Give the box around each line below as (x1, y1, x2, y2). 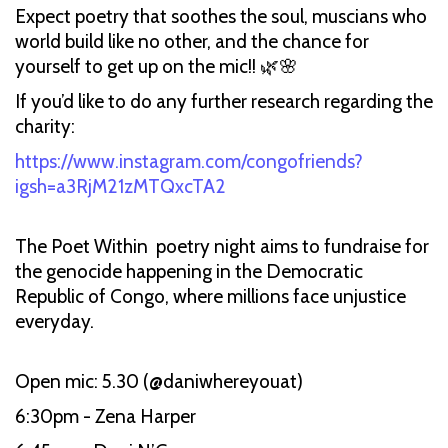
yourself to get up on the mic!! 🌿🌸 (15, 54, 298, 78)
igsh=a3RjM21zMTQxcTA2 (15, 174, 226, 198)
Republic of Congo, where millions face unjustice (15, 284, 406, 308)
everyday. (15, 309, 94, 333)
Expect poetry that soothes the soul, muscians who (15, 4, 427, 28)
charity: (15, 114, 79, 138)
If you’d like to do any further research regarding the (15, 89, 433, 113)
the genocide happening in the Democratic (15, 259, 363, 283)
